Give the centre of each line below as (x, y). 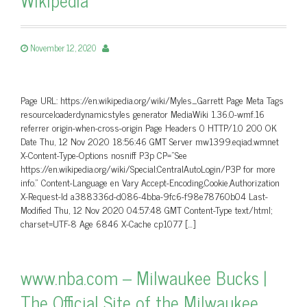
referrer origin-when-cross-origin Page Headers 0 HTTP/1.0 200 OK (149, 127)
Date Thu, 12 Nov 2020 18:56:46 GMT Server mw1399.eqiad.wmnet (150, 141)
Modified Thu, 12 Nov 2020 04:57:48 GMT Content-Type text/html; (146, 209)
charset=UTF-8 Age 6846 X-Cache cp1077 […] (108, 223)
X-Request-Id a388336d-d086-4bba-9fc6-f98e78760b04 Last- (144, 196)
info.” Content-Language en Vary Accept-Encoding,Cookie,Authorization (150, 182)
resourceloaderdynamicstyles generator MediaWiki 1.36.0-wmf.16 (143, 113)
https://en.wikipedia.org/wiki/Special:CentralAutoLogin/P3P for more (148, 168)
